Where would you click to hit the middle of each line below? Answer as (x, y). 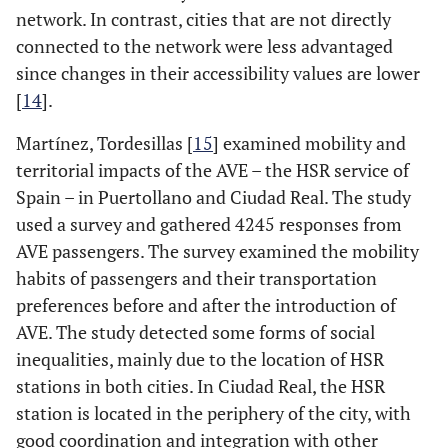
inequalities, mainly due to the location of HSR (200, 359)
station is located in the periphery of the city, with (213, 413)
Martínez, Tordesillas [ (104, 143)
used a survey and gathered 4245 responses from (209, 224)
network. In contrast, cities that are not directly (203, 19)
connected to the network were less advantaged (204, 46)
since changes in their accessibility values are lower (218, 73)
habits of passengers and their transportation (196, 278)
